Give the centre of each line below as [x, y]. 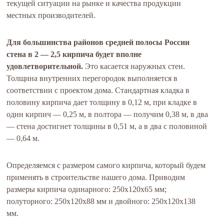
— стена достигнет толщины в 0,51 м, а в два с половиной [107, 126]
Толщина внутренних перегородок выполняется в [92, 78]
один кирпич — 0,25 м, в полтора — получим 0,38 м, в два [107, 114]
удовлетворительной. [45, 66]
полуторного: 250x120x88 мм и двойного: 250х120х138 [101, 201]
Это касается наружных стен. [134, 66]
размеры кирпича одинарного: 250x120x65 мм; [87, 189]
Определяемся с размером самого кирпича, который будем [106, 165]
